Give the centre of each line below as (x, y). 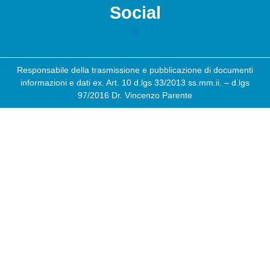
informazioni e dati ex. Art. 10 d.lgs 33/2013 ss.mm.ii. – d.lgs (135, 82)
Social (135, 12)
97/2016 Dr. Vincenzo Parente (135, 95)
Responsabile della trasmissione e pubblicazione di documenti (135, 70)
